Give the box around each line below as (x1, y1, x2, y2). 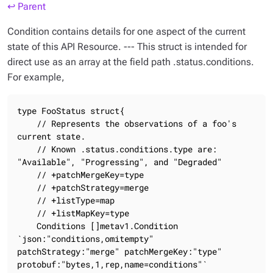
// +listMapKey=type (17, 207, 37, 219)
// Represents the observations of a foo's (17, 118, 37, 129)
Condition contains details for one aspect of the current (7, 26, 246, 37)
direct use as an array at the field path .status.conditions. (7, 56, 254, 68)
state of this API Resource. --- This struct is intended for (7, 41, 247, 52)
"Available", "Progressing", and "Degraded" (17, 156, 222, 168)
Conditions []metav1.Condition (17, 220, 37, 232)
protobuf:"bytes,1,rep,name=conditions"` (17, 258, 207, 270)
